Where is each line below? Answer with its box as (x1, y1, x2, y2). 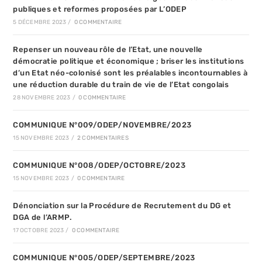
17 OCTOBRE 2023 (13, 227, 64, 235)
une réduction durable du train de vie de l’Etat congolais (13, 80, 229, 89)
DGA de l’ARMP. (13, 213, 72, 222)
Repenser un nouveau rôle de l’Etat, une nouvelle (13, 45, 203, 54)
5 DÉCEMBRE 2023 (13, 19, 67, 26)
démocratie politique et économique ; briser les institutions (13, 57, 244, 66)
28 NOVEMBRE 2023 (13, 94, 71, 102)
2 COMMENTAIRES (77, 135, 129, 142)
